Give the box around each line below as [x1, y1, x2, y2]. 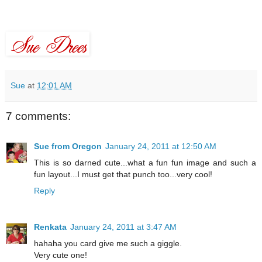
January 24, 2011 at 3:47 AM [70, 222, 177, 232]
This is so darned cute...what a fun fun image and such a [34, 158, 256, 168]
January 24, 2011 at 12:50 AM [105, 142, 216, 151]
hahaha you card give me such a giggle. [34, 239, 182, 249]
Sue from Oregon [34, 142, 102, 151]
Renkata [34, 222, 67, 232]
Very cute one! [34, 250, 87, 260]
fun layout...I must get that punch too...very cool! [34, 170, 212, 180]
